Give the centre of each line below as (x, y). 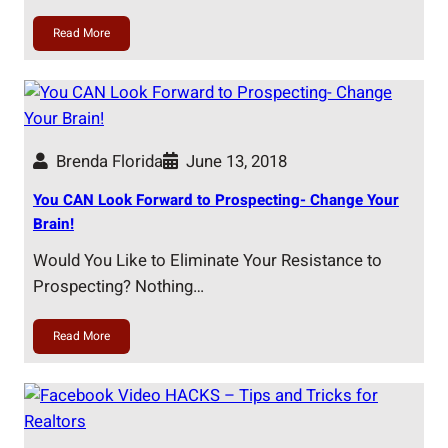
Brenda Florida (109, 161)
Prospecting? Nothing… (118, 287)
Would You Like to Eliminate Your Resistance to (207, 261)
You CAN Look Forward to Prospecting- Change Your (215, 199)
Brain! (53, 223)
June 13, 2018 (236, 161)
